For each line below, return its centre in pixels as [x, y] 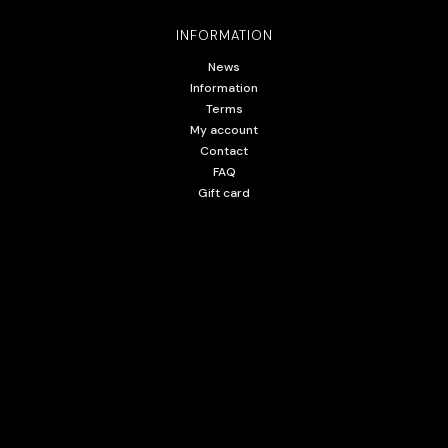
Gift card [224, 192]
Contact [224, 150]
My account [224, 129]
